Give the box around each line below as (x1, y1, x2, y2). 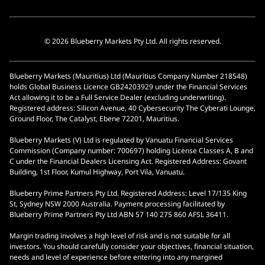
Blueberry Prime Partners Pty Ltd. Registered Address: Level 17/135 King (9, 188, 247, 199)
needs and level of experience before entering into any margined (9, 252, 222, 263)
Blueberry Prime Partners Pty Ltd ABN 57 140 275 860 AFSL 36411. (9, 209, 228, 220)
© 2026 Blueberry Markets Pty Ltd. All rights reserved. (44, 36, 221, 47)
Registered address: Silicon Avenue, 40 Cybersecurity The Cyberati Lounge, (9, 103, 256, 114)
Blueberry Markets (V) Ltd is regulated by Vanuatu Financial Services (9, 135, 233, 146)
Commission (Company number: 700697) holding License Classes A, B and (9, 146, 253, 156)
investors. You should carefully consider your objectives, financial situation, (9, 241, 254, 252)
